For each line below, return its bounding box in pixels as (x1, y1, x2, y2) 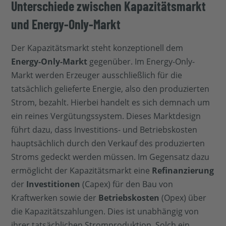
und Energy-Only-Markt (11, 16, 121, 32)
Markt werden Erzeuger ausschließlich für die (11, 70, 183, 81)
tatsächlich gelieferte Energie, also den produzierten (11, 83, 210, 95)
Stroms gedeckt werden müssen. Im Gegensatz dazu (11, 151, 210, 163)
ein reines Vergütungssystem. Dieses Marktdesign (11, 110, 201, 122)
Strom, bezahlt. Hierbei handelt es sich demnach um (11, 97, 210, 108)
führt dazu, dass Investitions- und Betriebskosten (11, 124, 198, 136)
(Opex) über (159, 192, 207, 204)
